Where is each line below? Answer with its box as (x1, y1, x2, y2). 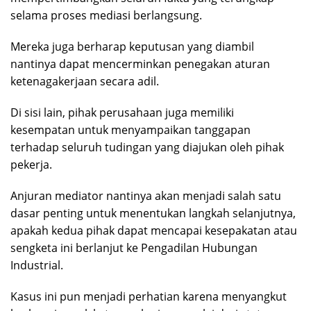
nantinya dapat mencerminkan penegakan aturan (10, 56, 270, 72)
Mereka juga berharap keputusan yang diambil (10, 39, 254, 55)
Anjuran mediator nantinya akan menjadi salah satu (10, 188, 281, 204)
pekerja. (10, 157, 52, 173)
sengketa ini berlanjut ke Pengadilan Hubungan (10, 240, 258, 256)
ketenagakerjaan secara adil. (10, 74, 159, 90)
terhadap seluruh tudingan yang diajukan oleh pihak (10, 140, 284, 155)
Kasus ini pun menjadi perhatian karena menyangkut (10, 289, 287, 305)
